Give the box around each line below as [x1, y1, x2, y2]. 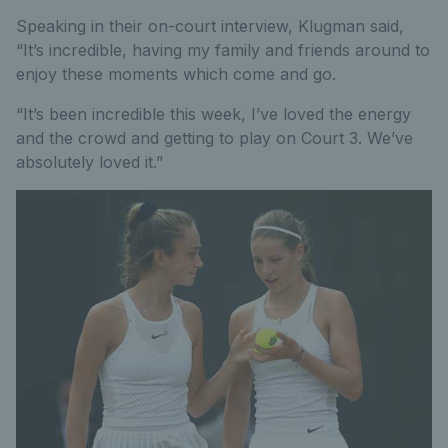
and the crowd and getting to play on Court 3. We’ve [16, 127, 413, 148]
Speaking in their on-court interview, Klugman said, [16, 15, 404, 36]
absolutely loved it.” [16, 151, 163, 172]
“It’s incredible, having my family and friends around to [16, 39, 430, 60]
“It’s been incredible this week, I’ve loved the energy [16, 103, 411, 124]
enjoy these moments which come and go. [16, 63, 336, 84]
